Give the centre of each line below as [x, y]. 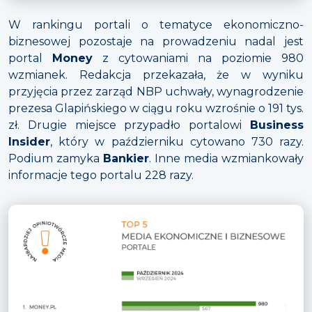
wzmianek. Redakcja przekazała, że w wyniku [156, 75]
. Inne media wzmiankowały [226, 159]
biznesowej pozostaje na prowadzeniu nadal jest [156, 42]
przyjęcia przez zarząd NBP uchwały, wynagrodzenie [156, 92]
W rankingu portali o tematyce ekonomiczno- [156, 25]
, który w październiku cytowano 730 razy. [177, 142]
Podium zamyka [56, 159]
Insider [29, 142]
